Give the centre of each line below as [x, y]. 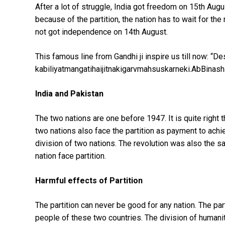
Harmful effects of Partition [90, 180]
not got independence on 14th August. [102, 32]
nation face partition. [71, 156]
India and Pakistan [70, 93]
